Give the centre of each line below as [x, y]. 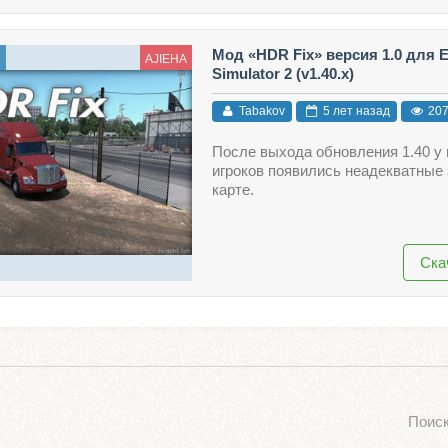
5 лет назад [354, 111]
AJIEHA [165, 58]
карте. [232, 190]
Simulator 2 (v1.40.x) [282, 73]
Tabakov [260, 111]
